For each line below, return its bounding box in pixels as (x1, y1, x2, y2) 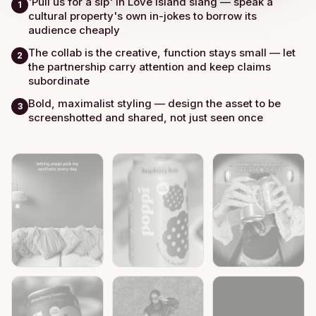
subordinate (28, 73, 90, 87)
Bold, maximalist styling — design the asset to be (28, 96, 281, 110)
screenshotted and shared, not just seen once (28, 110, 263, 124)
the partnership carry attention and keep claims (28, 59, 271, 73)
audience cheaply (28, 23, 120, 37)
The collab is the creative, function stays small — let (28, 45, 296, 59)
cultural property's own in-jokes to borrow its (28, 8, 257, 23)
